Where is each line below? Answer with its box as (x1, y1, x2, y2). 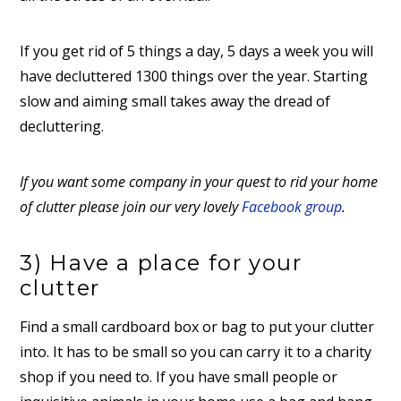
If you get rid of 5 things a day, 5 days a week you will (20, 40, 374, 61)
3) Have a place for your (20, 249, 303, 276)
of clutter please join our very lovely (20, 197, 243, 218)
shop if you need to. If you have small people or (20, 366, 338, 387)
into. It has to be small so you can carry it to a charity (20, 341, 372, 362)
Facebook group (242, 197, 343, 218)
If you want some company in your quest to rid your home (20, 172, 379, 192)
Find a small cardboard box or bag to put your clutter (20, 316, 375, 337)
